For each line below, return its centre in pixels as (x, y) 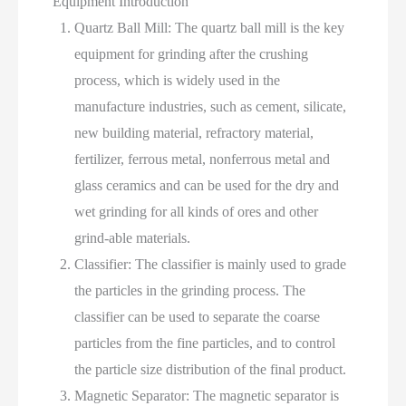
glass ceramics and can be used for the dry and (207, 186)
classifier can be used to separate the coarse (198, 317)
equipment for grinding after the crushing (192, 54)
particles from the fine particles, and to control (205, 343)
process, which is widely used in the (178, 81)
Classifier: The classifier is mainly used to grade (211, 265)
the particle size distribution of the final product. (211, 370)
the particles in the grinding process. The (190, 291)
